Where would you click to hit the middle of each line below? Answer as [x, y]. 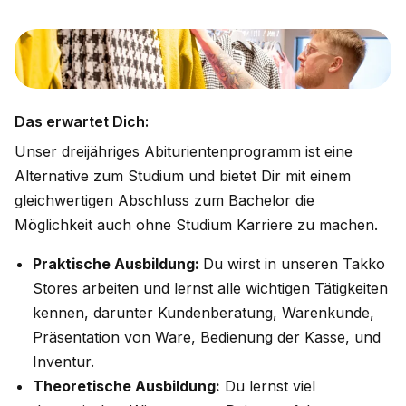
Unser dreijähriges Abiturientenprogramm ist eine [184, 151]
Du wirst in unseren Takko [294, 264]
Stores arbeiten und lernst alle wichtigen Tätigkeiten [210, 288]
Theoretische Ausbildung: [126, 386]
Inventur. [63, 362]
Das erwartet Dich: [82, 121]
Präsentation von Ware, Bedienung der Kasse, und [207, 337]
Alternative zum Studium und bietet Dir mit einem [183, 176]
